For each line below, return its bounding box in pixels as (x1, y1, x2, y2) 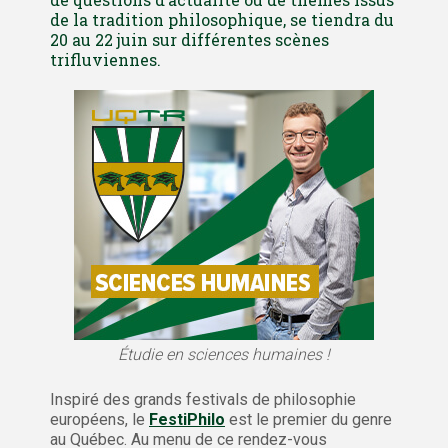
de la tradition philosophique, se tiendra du (50, 8, 394, 30)
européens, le (50, 409, 149, 429)
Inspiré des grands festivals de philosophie (50, 389, 356, 409)
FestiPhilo (149, 409, 225, 429)
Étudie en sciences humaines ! (118, 344, 330, 364)
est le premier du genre (225, 409, 392, 429)
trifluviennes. (50, 48, 161, 70)
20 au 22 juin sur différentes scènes (50, 28, 329, 50)
